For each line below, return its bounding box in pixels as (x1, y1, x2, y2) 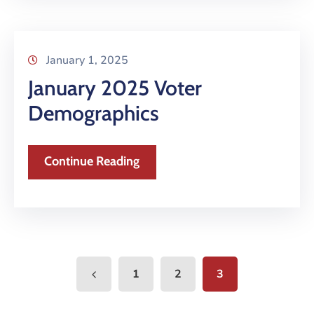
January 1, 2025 (46, 53, 128, 69)
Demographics (28, 100, 159, 127)
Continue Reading (44, 153, 139, 170)
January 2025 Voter (28, 75, 202, 102)
